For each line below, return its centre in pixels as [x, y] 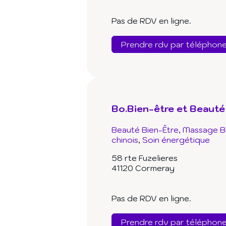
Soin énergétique [176, 140]
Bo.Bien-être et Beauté [168, 109]
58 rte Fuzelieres [145, 158]
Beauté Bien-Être [145, 130]
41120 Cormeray [143, 168]
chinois [125, 140]
